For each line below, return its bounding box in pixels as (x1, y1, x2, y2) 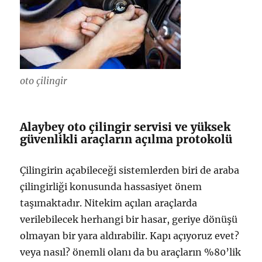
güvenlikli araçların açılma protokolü (20, 132, 233, 147)
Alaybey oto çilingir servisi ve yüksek (20, 120, 231, 135)
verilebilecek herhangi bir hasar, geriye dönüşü (20, 213, 238, 226)
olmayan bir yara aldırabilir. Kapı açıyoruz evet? (20, 230, 240, 242)
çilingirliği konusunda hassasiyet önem (20, 181, 202, 193)
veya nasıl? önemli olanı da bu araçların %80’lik (20, 246, 242, 258)
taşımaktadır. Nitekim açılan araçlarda (20, 197, 198, 209)
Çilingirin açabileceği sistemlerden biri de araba (20, 164, 240, 177)
